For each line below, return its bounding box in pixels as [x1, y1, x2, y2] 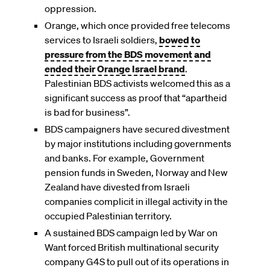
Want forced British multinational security [45, 240, 219, 253]
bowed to [159, 33, 200, 46]
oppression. [45, 2, 96, 14]
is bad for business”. [45, 105, 130, 118]
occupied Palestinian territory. [45, 209, 172, 222]
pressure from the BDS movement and [45, 48, 211, 60]
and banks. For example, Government [45, 151, 204, 164]
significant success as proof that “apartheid [45, 91, 227, 104]
